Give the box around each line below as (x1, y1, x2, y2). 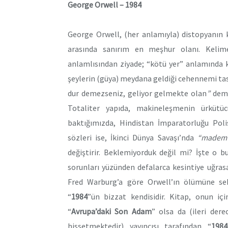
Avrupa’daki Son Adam (71, 206, 152, 217)
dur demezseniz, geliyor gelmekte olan (68, 88, 207, 99)
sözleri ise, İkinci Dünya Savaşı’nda (68, 132, 197, 143)
